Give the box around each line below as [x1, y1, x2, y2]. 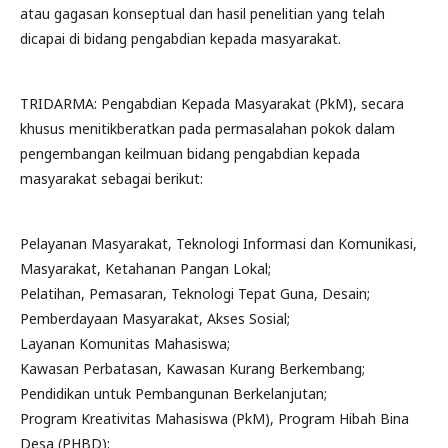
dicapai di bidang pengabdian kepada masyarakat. [20, 29, 341, 48]
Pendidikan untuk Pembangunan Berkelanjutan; [20, 384, 327, 403]
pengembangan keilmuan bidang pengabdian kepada [20, 144, 360, 163]
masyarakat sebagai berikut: [20, 169, 203, 188]
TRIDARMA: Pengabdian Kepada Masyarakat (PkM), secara [20, 94, 404, 113]
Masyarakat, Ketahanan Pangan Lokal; [20, 259, 271, 278]
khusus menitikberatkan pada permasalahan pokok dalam [20, 119, 395, 138]
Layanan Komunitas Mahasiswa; [20, 334, 230, 353]
